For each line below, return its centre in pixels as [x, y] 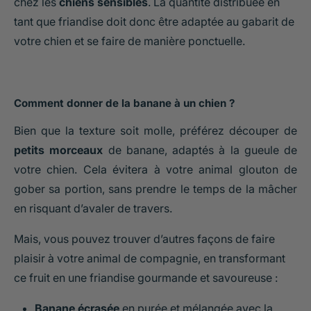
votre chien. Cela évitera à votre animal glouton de [155, 169]
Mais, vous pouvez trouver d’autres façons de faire [144, 238]
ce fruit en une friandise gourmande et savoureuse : [146, 277]
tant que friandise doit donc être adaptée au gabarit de [154, 22]
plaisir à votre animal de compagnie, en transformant [150, 258]
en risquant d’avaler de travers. [93, 208]
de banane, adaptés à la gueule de [200, 150]
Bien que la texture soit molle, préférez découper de [155, 130]
